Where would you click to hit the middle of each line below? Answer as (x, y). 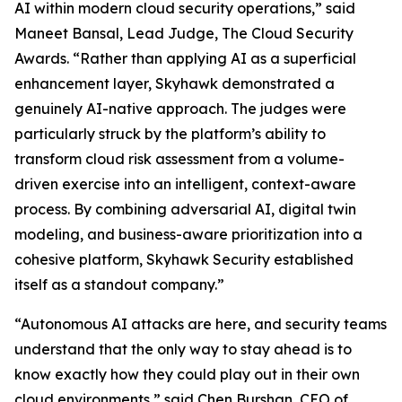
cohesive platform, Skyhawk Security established (184, 259)
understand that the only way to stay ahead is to (183, 349)
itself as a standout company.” (119, 284)
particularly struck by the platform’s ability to (170, 134)
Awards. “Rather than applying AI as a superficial (185, 58)
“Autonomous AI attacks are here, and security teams (201, 324)
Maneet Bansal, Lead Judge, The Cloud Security (184, 33)
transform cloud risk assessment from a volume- (179, 159)
